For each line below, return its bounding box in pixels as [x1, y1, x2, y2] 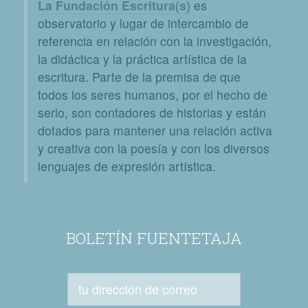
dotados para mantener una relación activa [38, 122, 272, 139]
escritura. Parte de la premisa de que [38, 68, 241, 85]
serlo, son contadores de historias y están [38, 104, 266, 121]
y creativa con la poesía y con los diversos [38, 140, 269, 157]
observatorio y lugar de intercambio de [38, 14, 249, 32]
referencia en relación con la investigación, [38, 32, 272, 49]
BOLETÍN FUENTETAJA [66, 228, 242, 248]
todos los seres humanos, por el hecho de [38, 86, 267, 103]
